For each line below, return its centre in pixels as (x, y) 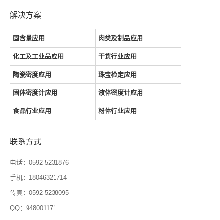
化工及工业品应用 (38, 56)
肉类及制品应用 (121, 38)
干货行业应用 (118, 56)
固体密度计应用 (35, 92)
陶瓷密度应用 (32, 74)
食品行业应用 (32, 110)
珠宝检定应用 (118, 74)
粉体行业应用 (118, 110)
